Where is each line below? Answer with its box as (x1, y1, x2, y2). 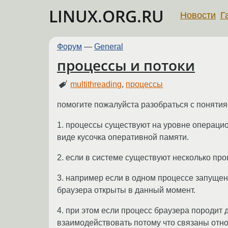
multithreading (70, 79, 122, 89)
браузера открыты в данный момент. (57, 185, 195, 194)
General (94, 42, 123, 51)
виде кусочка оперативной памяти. (57, 132, 189, 141)
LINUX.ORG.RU (49, 5, 164, 27)
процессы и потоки (57, 55, 195, 75)
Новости (180, 10, 216, 20)
